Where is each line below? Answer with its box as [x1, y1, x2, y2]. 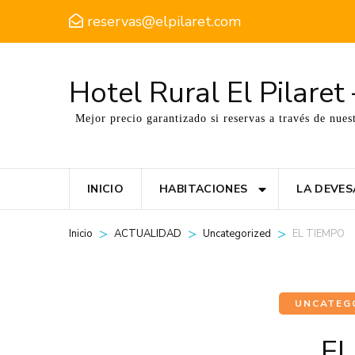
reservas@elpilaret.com [87, 12, 241, 31]
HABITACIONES [159, 181, 248, 197]
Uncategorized [203, 227, 271, 242]
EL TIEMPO [292, 227, 345, 241]
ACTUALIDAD [114, 227, 181, 242]
